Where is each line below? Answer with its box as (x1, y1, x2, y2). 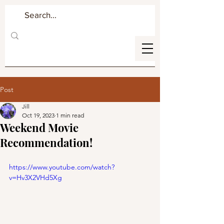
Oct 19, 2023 (22, 111, 54, 119)
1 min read (56, 111, 84, 119)
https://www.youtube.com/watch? (9, 162, 114, 171)
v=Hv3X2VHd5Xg (9, 173, 62, 182)
